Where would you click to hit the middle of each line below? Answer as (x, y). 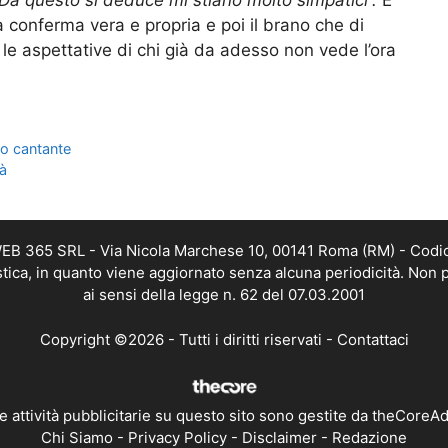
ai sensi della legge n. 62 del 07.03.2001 (224, 295)
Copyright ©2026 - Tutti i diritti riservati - (188, 339)
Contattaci (372, 339)
